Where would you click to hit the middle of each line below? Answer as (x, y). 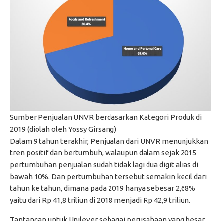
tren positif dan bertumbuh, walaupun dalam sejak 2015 (103, 153)
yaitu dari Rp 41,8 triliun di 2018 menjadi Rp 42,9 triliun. (100, 200)
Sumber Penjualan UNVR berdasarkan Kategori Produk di (106, 117)
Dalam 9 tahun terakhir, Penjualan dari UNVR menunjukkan (109, 141)
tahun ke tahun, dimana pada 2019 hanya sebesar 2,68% (103, 188)
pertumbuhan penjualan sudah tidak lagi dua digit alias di (104, 165)
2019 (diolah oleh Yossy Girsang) (63, 129)
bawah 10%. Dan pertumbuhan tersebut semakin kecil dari (108, 177)
